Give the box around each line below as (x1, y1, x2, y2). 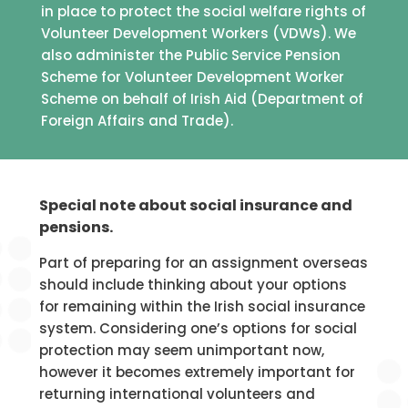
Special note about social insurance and (38, 195, 352, 217)
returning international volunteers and (38, 384, 315, 404)
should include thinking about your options (38, 275, 347, 295)
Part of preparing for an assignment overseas (38, 253, 368, 273)
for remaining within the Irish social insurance (38, 297, 365, 317)
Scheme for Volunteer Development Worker (40, 67, 344, 87)
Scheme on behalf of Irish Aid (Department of (40, 89, 363, 109)
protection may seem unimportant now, (38, 341, 324, 361)
